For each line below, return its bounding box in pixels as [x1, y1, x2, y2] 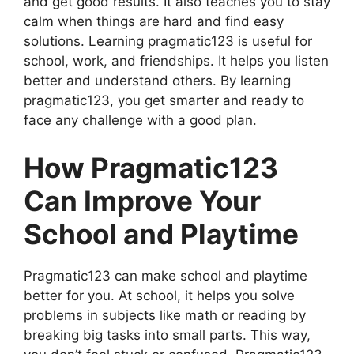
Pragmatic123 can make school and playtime [24, 267, 307, 284]
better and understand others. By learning [24, 73, 291, 88]
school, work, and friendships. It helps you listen [24, 53, 329, 69]
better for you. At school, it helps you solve [24, 287, 295, 303]
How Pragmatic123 [24, 150, 278, 184]
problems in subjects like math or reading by [24, 307, 306, 323]
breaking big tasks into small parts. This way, [24, 326, 311, 343]
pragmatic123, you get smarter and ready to [24, 92, 304, 108]
